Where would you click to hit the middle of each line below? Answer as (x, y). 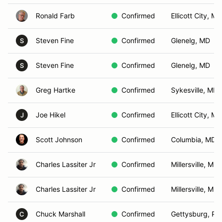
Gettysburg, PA (195, 214)
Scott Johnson (59, 139)
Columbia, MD (194, 139)
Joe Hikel (51, 115)
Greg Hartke (55, 90)
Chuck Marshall (60, 214)
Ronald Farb (55, 16)
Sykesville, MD (194, 90)
